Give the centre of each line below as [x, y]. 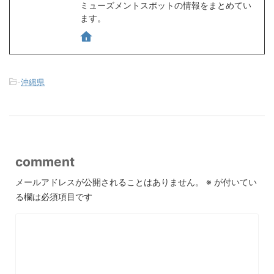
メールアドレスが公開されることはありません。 [109, 182]
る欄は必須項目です [54, 197]
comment [45, 162]
